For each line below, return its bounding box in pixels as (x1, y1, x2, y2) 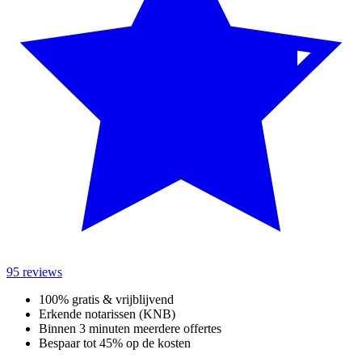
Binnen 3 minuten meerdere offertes (39, 322, 221, 336)
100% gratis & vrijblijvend (39, 293, 174, 307)
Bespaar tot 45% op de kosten (39, 336, 191, 351)
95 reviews (6, 265, 62, 280)
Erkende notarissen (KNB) (39, 307, 175, 322)
